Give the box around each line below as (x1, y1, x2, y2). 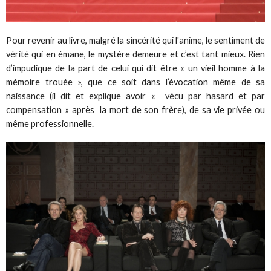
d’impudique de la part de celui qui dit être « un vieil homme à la (6, 63, 265, 74)
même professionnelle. (6, 119, 94, 129)
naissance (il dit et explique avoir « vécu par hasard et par (6, 91, 265, 102)
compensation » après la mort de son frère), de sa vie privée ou (6, 105, 265, 116)
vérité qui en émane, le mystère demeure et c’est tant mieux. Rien (6, 49, 265, 60)
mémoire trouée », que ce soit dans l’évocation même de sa (6, 77, 265, 88)
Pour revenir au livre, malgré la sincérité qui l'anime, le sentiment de (6, 35, 265, 46)
